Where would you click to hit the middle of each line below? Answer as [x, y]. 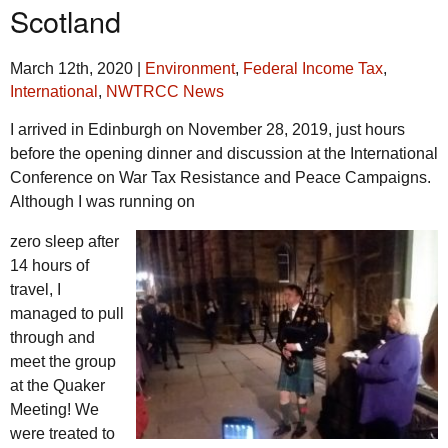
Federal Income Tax [313, 68]
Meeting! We [54, 410]
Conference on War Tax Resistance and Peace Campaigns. [220, 178]
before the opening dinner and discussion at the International [224, 154]
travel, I [35, 290]
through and [52, 338]
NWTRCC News [165, 91]
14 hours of [49, 266]
